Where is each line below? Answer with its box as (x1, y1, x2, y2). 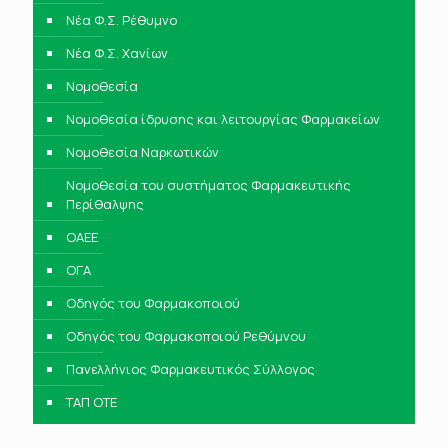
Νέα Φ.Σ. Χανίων (66, 44, 168, 62)
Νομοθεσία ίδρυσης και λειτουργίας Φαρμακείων (66, 110, 380, 128)
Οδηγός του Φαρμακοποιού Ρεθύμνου (66, 327, 306, 345)
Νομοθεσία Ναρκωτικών (66, 143, 219, 161)
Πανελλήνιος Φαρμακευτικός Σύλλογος (66, 360, 315, 378)
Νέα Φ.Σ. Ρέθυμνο (66, 11, 177, 29)
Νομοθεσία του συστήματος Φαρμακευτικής (66, 176, 351, 194)
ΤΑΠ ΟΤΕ (66, 393, 117, 411)
